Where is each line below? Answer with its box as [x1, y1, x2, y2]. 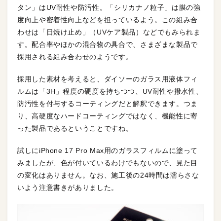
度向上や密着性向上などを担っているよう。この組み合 [17, 16, 198, 24]
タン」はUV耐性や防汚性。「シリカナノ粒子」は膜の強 [17, 3, 201, 11]
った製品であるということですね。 [17, 124, 133, 132]
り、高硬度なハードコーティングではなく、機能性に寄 [17, 112, 198, 120]
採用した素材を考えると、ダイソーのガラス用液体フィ [17, 75, 198, 83]
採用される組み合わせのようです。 [17, 53, 133, 61]
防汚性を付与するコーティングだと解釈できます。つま [17, 100, 198, 108]
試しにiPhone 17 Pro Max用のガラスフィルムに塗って [17, 147, 198, 154]
